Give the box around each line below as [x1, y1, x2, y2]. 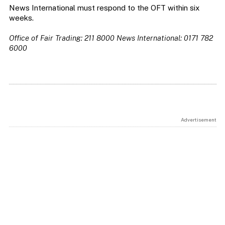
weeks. [9, 14, 34, 23]
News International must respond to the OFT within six [9, 4, 199, 13]
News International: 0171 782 [116, 34, 213, 43]
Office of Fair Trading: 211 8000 [9, 34, 115, 43]
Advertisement [180, 117, 216, 123]
